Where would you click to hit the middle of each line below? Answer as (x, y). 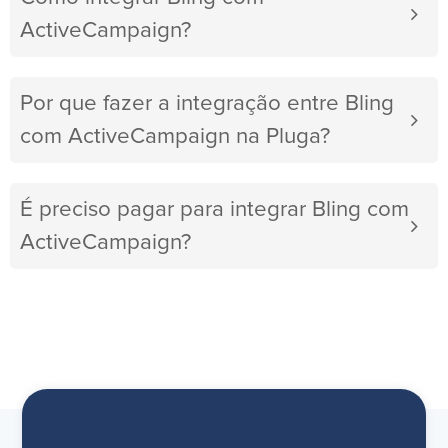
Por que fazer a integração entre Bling (207, 104)
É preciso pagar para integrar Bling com (214, 210)
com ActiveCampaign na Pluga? (175, 137)
